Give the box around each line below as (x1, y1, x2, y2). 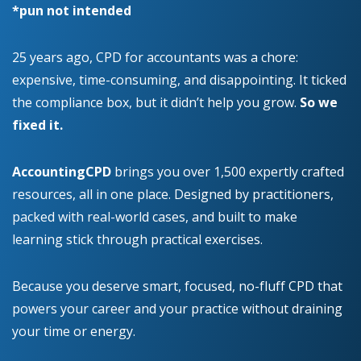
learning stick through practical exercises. (12, 230, 263, 248)
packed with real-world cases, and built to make (12, 207, 297, 226)
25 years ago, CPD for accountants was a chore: (12, 48, 298, 66)
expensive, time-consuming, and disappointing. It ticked (12, 70, 346, 89)
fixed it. (12, 115, 63, 134)
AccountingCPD (12, 162, 111, 180)
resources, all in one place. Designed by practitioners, (12, 185, 334, 203)
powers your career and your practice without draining (12, 299, 342, 317)
